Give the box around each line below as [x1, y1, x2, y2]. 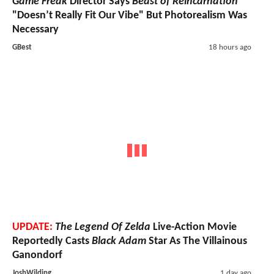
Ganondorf [12, 249, 62, 261]
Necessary [12, 24, 59, 36]
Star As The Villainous [146, 235, 247, 247]
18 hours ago [208, 43, 251, 52]
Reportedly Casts [12, 235, 92, 247]
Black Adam [92, 235, 146, 247]
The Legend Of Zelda [55, 221, 150, 233]
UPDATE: [12, 221, 53, 233]
